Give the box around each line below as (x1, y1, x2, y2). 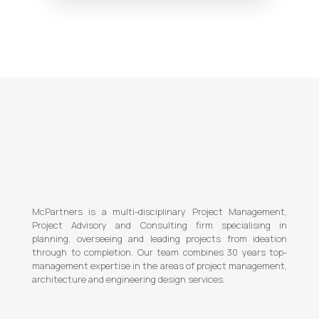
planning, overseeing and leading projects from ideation (32, 232, 287, 245)
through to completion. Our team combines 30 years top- (32, 246, 287, 258)
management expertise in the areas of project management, (32, 259, 287, 272)
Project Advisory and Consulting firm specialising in (32, 219, 287, 231)
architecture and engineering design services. (32, 273, 225, 286)
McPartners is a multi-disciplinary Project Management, (32, 205, 287, 218)
